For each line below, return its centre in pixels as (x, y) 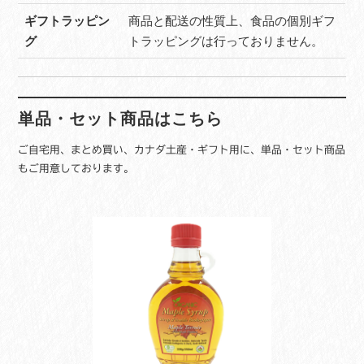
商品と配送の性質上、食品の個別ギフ (232, 20)
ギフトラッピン (67, 20)
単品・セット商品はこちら (121, 119)
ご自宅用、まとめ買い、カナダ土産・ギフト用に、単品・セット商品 (182, 150)
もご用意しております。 (76, 169)
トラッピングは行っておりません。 (226, 40)
